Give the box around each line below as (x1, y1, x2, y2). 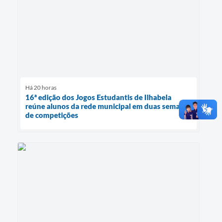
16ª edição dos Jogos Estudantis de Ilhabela (25, 93, 171, 102)
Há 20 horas (25, 84, 56, 92)
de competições (25, 111, 78, 120)
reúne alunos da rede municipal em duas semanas (25, 102, 192, 111)
